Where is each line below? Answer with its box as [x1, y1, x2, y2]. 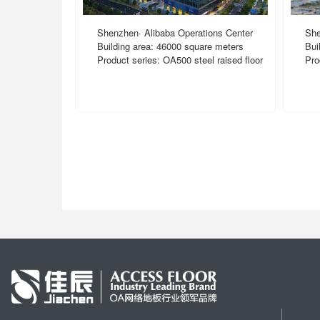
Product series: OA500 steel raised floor [97, 52, 264, 66]
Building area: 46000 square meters [97, 39, 244, 53]
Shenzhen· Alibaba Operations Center [97, 25, 254, 39]
